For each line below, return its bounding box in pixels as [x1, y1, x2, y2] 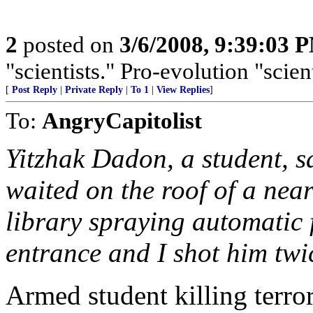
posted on [17, 31, 119, 57]
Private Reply [65, 85, 123, 95]
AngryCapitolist [42, 108, 202, 133]
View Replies [156, 85, 210, 95]
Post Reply [12, 85, 57, 95]
